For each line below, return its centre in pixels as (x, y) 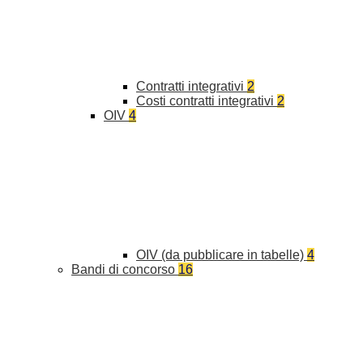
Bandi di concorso (125, 270)
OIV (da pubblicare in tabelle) (222, 255)
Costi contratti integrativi (207, 101)
